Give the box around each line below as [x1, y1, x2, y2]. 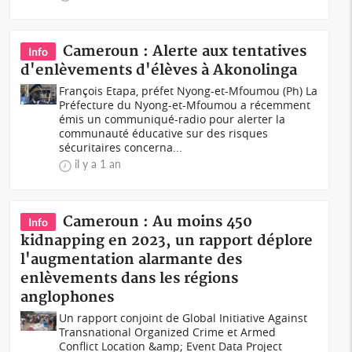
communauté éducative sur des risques [59, 126, 269, 141]
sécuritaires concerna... [59, 140, 183, 155]
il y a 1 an [75, 157, 122, 170]
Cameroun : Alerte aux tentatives [63, 42, 307, 60]
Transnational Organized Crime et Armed [59, 324, 277, 339]
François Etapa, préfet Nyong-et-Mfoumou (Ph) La [59, 83, 318, 98]
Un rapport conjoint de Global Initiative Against [59, 310, 308, 325]
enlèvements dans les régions [20, 269, 239, 288]
